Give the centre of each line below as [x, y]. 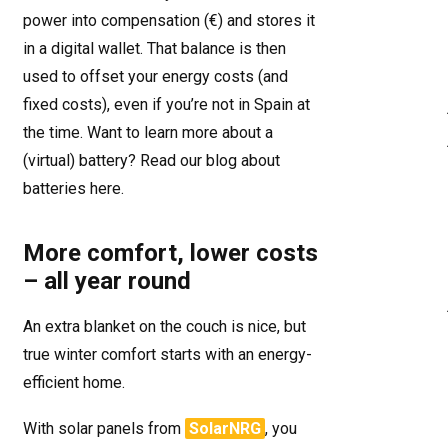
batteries [56, 188]
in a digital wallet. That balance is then [154, 48]
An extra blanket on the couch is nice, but [164, 326]
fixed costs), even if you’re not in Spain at [166, 104]
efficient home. [74, 382]
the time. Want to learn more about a [148, 132]
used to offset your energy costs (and [155, 76]
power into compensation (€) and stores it [169, 20]
